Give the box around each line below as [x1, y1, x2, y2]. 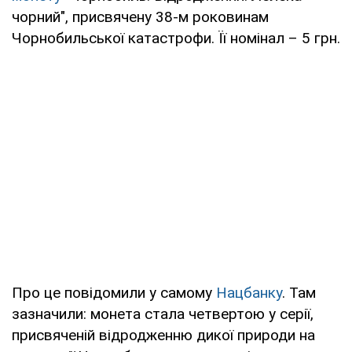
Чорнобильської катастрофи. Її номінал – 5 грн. [12, 28, 340, 47]
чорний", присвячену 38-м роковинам [12, 7, 269, 26]
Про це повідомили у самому [12, 283, 216, 302]
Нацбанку [216, 283, 282, 302]
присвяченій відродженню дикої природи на [12, 325, 315, 344]
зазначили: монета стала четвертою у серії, [12, 304, 313, 323]
